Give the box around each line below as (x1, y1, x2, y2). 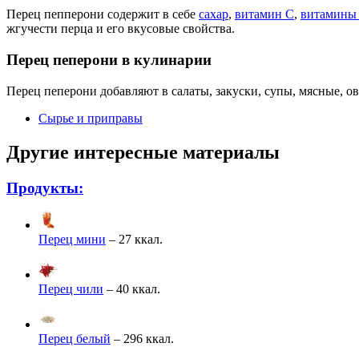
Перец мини (38, 232, 106, 246)
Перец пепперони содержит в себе (6, 7, 199, 22)
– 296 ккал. (111, 331, 174, 345)
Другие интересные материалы (6, 141, 280, 163)
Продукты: (6, 179, 83, 196)
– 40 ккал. (103, 281, 160, 296)
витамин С (235, 7, 294, 22)
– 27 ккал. (106, 232, 163, 246)
